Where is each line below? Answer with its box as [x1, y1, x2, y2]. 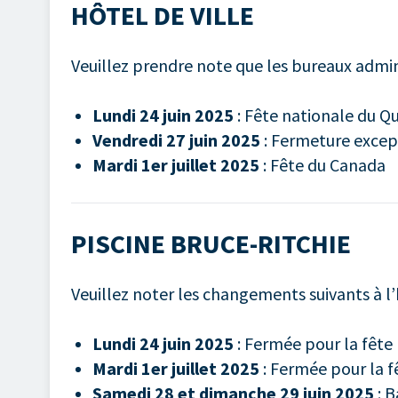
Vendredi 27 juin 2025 [92, 129, 260, 152]
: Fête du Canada [259, 154, 386, 177]
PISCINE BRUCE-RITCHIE [71, 227, 351, 261]
